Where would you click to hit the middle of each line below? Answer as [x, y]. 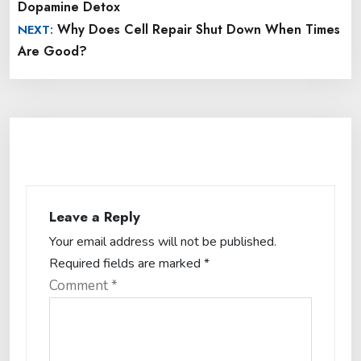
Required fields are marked [127, 263]
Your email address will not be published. [163, 242]
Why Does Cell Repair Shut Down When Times [199, 29]
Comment [80, 286]
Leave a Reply [95, 217]
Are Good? [52, 51]
